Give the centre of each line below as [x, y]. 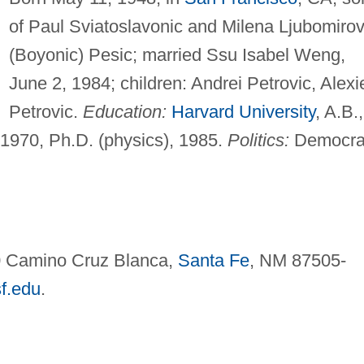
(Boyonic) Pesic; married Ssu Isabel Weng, [177, 55]
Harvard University [243, 112]
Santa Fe [213, 261]
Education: [124, 112]
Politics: [258, 141]
